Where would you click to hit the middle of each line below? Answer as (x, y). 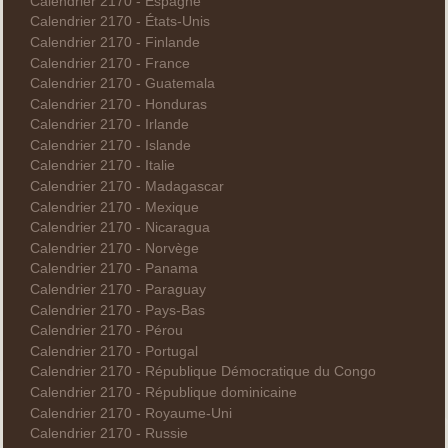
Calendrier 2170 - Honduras (118, 104)
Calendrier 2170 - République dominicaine (163, 392)
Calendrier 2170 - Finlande (114, 42)
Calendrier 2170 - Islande (110, 145)
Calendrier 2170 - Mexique (114, 207)
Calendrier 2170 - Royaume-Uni (130, 413)
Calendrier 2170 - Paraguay (117, 290)
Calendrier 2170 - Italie (102, 166)
